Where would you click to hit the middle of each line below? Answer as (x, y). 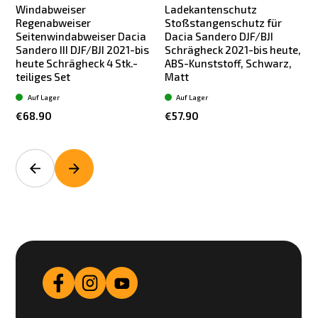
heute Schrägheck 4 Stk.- (77, 64)
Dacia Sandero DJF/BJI (219, 37)
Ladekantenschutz (210, 10)
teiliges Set (43, 77)
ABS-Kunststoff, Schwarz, (228, 64)
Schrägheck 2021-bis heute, (232, 50)
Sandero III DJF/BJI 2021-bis (83, 50)
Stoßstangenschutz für (223, 23)
